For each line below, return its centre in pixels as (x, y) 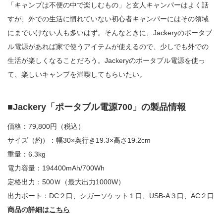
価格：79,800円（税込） (46, 126)
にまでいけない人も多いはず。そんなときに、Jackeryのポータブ (110, 32)
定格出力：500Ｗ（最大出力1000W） (66, 182)
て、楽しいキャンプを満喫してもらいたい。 (77, 74)
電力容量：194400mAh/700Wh (56, 168)
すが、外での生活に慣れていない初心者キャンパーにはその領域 (108, 19)
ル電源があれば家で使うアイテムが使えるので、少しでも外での (108, 46)
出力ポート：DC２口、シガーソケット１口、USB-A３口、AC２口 (111, 195)
